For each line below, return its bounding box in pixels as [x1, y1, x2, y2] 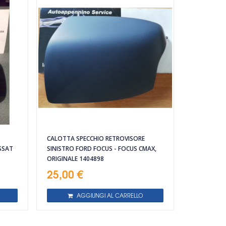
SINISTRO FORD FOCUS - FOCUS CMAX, [47, 144, 157, 153]
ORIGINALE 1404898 [47, 154, 104, 163]
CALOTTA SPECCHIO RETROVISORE [47, 134, 145, 143]
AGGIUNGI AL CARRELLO [76, 191, 143, 200]
